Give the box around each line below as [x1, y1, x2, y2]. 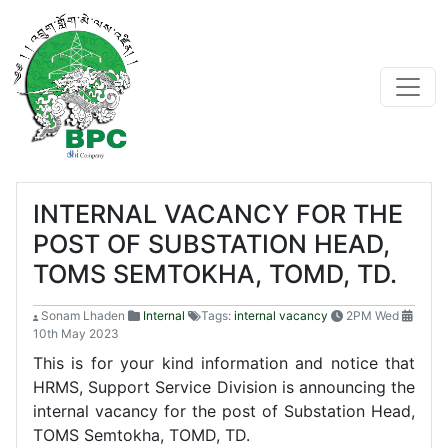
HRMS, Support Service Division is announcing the [33, 376, 415, 397]
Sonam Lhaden [38, 307, 128, 323]
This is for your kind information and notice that [33, 352, 415, 373]
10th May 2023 [33, 325, 119, 341]
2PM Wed [346, 307, 399, 323]
